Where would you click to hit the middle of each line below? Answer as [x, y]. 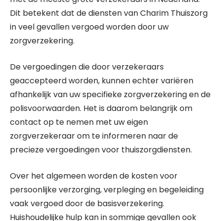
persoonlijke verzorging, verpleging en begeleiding [107, 190]
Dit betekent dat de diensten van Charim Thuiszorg [109, 13]
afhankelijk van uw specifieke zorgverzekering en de [110, 94]
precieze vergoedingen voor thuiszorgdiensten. [101, 150]
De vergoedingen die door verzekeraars [87, 67]
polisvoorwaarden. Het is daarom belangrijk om [101, 108]
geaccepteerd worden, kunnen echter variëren [102, 81]
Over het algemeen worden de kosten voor [94, 176]
